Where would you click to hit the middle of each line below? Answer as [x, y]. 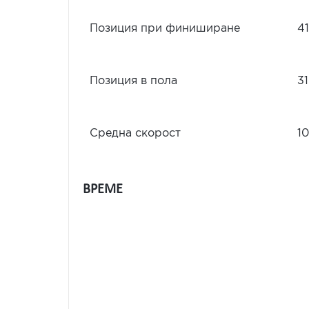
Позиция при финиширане [165, 29]
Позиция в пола [133, 81]
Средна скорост [135, 133]
